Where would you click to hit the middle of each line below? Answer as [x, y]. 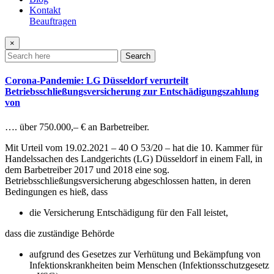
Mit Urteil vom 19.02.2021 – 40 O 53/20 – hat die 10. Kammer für [134, 147]
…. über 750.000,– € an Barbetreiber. [77, 127]
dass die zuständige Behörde [61, 233]
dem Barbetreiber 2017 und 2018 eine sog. [87, 169]
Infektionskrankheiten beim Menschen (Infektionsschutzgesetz [149, 265]
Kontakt [45, 10]
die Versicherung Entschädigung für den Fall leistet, [130, 212]
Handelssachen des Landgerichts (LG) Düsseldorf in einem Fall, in [134, 158]
